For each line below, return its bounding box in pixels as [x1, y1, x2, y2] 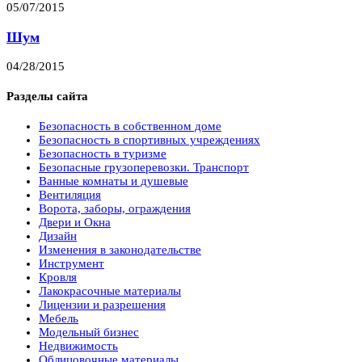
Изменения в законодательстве [39, 242, 201, 256]
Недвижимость [39, 339, 118, 352]
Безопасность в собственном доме [39, 119, 221, 133]
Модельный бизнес [39, 325, 139, 339]
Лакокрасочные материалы [39, 284, 181, 297]
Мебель [39, 311, 78, 325]
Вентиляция [39, 187, 101, 201]
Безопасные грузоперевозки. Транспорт [39, 160, 249, 174]
